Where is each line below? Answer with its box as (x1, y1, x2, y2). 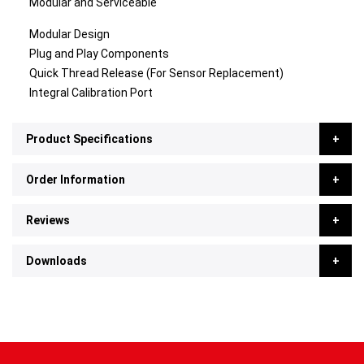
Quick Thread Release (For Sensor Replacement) (28, 67, 284, 80)
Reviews (26, 214, 70, 227)
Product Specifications (26, 132, 153, 145)
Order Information (26, 173, 125, 186)
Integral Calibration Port (28, 86, 153, 99)
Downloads (26, 254, 87, 267)
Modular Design (28, 28, 110, 41)
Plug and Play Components (28, 47, 169, 60)
